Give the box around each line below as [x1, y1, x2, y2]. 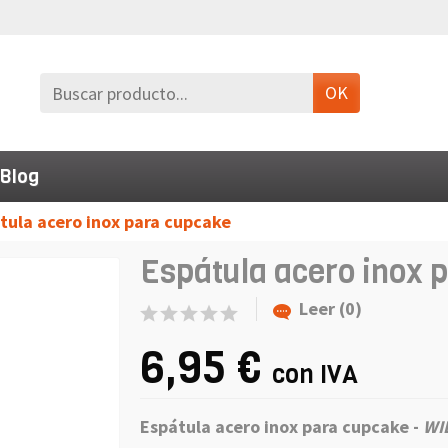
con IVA [272, 357, 358, 391]
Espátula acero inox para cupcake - [140, 414, 423, 438]
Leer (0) [299, 297, 362, 320]
